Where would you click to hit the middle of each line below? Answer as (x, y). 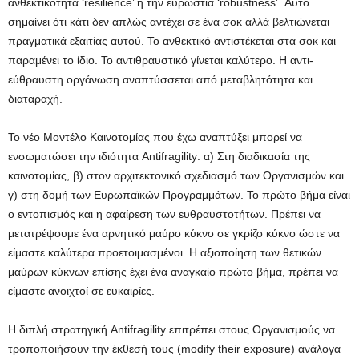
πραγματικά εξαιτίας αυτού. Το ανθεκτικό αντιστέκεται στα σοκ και (172, 41)
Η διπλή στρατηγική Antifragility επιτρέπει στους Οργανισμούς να (171, 330)
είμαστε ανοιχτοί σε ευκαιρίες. (81, 291)
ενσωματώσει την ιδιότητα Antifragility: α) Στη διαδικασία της (159, 157)
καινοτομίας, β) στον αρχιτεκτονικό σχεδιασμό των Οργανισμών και (176, 176)
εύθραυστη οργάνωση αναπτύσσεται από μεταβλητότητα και (160, 80)
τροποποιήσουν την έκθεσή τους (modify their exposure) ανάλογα (174, 349)
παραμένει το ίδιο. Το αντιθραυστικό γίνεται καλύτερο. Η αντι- (161, 61)
